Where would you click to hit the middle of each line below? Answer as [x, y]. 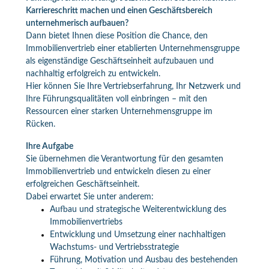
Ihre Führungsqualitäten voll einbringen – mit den [116, 99]
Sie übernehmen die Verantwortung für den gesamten [124, 159]
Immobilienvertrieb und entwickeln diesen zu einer [118, 172]
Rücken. [40, 124]
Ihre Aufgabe [49, 147]
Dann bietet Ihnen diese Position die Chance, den [116, 36]
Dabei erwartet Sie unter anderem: [89, 197]
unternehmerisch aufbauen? [77, 23]
